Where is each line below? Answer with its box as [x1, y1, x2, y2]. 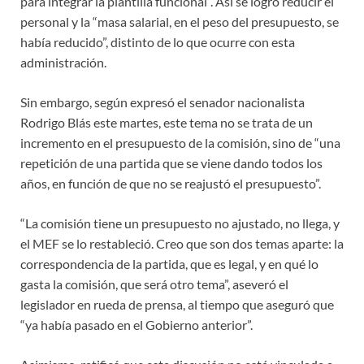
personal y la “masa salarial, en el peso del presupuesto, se [20, 13, 339, 29]
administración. [20, 54, 106, 70]
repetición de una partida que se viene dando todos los [20, 154, 323, 171]
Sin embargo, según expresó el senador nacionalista [20, 93, 305, 110]
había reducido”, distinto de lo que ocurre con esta [20, 33, 295, 50]
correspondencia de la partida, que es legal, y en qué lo [20, 255, 318, 271]
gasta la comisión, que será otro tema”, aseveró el [20, 275, 288, 292]
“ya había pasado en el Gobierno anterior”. [20, 316, 253, 332]
